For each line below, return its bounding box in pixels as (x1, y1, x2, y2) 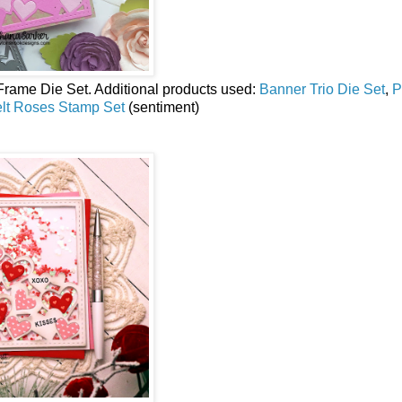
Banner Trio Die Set (259, 81, 385, 97)
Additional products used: (94, 81, 259, 97)
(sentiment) (124, 99, 199, 115)
